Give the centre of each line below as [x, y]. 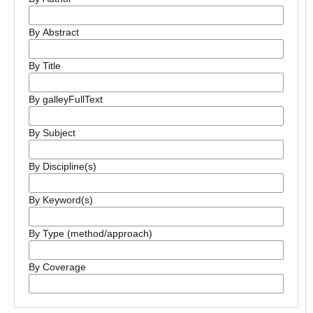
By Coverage [57, 267]
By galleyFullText [65, 99]
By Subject [52, 133]
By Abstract [53, 32]
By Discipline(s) [62, 166]
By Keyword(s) [60, 200]
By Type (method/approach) [90, 233]
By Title [44, 66]
